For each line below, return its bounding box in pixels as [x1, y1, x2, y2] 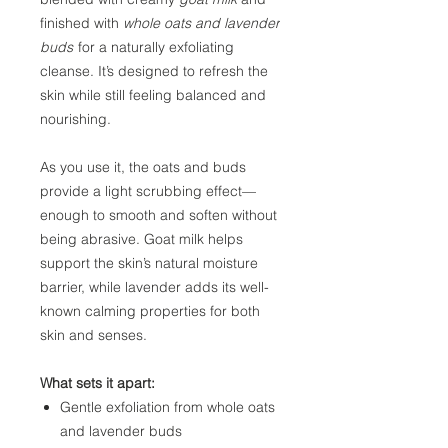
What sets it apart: [40, 374, 155, 393]
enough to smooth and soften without [40, 206, 277, 225]
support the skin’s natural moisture [40, 254, 258, 273]
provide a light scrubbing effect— [40, 182, 256, 201]
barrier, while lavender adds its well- [40, 278, 269, 297]
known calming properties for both [40, 302, 260, 321]
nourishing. [40, 110, 111, 129]
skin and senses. [40, 326, 147, 345]
